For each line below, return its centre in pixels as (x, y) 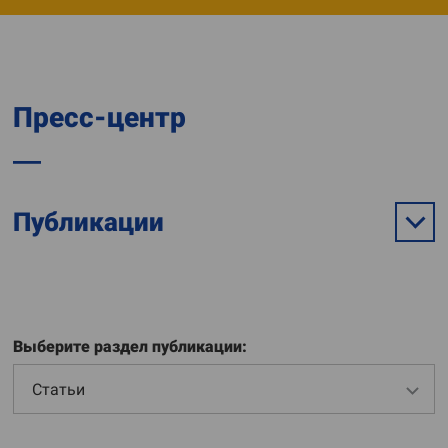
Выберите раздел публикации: (130, 346)
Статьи (58, 389)
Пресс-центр (99, 117)
